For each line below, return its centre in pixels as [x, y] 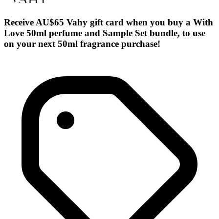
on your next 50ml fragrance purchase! [82, 44]
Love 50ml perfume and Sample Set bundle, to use [105, 33]
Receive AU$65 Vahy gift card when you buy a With [109, 22]
